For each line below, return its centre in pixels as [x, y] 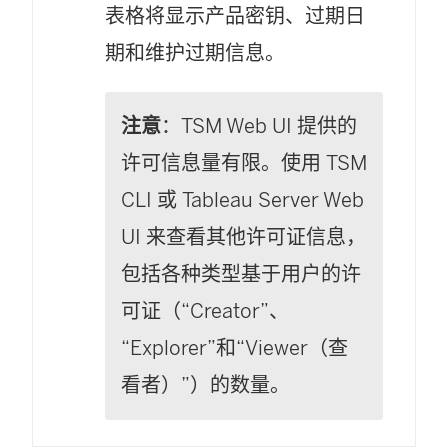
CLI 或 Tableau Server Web [242, 200]
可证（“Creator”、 [205, 311]
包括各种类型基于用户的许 [241, 274]
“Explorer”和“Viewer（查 [234, 348]
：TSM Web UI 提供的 [259, 126]
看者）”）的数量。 [205, 385]
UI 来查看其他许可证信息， [243, 237]
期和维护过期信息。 [195, 53]
